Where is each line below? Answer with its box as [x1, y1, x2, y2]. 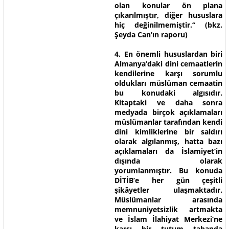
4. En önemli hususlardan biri [114, 49, 223, 59]
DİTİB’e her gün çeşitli [114, 175, 223, 185]
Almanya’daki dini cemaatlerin [114, 59, 223, 68]
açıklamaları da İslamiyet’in [114, 146, 223, 156]
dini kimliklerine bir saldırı [114, 127, 223, 136]
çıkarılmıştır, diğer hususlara [114, 10, 223, 20]
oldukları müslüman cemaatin [114, 78, 223, 88]
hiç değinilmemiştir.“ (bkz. [114, 20, 223, 30]
